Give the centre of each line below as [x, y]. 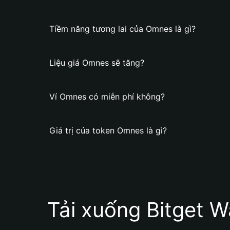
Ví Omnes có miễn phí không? [107, 97]
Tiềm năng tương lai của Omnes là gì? [122, 29]
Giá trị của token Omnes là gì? [108, 130]
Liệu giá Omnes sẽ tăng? [97, 63]
